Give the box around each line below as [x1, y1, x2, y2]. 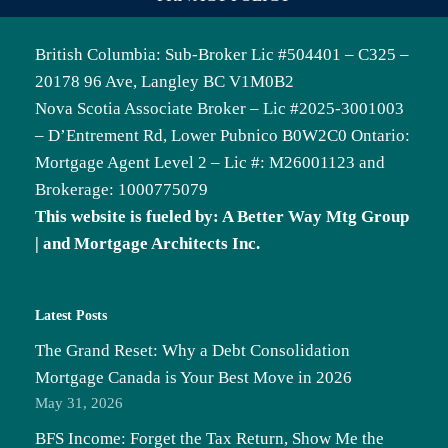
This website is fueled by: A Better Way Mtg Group [35, 207, 409, 227]
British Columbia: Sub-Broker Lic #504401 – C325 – [35, 45, 409, 65]
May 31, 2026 [35, 394, 123, 412]
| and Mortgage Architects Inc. [35, 234, 260, 254]
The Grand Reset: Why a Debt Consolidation [35, 341, 350, 361]
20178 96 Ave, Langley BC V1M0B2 [35, 72, 294, 92]
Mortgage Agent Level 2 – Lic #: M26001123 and [35, 153, 385, 173]
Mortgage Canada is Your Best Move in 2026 [35, 368, 352, 388]
